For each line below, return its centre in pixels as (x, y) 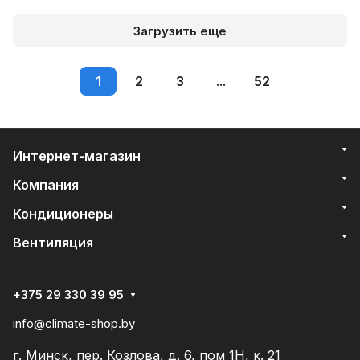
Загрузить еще (180, 31)
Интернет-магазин (77, 156)
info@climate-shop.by (74, 323)
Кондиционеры (63, 214)
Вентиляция (53, 243)
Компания (46, 185)
